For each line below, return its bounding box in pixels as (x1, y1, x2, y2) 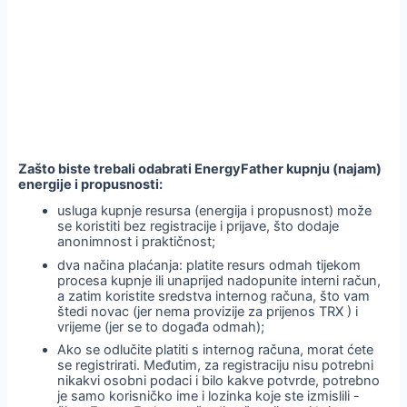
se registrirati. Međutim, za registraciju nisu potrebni (57, 357, 374, 374)
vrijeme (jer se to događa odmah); (57, 318, 265, 335)
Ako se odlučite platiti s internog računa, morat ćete (57, 342, 374, 359)
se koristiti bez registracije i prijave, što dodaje (57, 217, 340, 234)
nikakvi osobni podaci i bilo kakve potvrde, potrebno (57, 372, 381, 390)
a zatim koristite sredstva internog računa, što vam (57, 287, 371, 304)
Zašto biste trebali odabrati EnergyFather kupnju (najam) (17, 161, 382, 178)
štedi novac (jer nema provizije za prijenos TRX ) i (57, 303, 359, 320)
